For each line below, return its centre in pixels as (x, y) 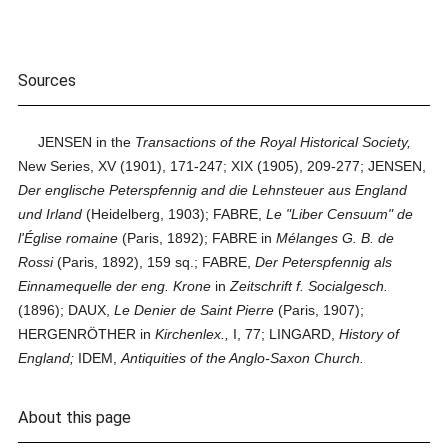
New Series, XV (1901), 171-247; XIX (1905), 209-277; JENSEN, (222, 166)
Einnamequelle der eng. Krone (115, 286)
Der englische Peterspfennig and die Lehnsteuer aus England (213, 190)
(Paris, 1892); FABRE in (197, 238)
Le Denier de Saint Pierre (194, 310)
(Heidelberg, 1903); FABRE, (174, 214)
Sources (47, 80)
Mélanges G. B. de (335, 238)
